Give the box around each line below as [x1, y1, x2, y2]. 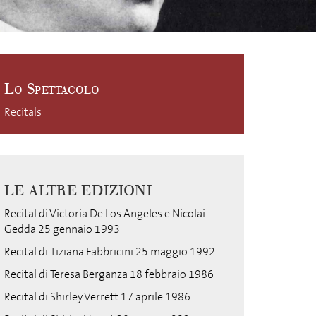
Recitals [4, 104, 42, 119]
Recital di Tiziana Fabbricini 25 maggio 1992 [4, 244, 215, 259]
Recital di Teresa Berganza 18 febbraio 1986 [4, 267, 214, 281]
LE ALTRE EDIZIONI [4, 182, 152, 200]
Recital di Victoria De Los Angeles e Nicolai [4, 206, 205, 221]
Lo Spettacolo [4, 80, 99, 98]
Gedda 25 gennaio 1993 [4, 221, 120, 236]
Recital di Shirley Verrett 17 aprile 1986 [4, 289, 190, 304]
